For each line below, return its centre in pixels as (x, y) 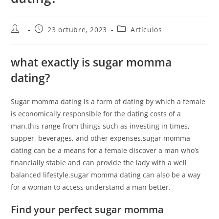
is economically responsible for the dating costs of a (96, 114)
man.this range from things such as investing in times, (100, 126)
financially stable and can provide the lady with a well (99, 163)
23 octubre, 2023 (77, 30)
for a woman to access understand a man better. (91, 187)
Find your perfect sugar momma (88, 209)
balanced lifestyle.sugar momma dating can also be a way (106, 175)
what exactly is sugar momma (91, 62)
